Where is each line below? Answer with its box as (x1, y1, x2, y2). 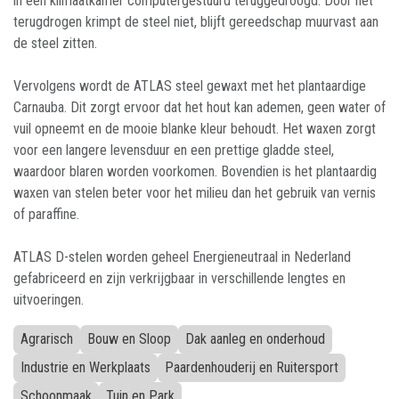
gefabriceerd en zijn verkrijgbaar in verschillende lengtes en (13, 270, 346, 287)
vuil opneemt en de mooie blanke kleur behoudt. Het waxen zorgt (13, 120, 376, 137)
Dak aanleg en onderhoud (185, 330, 325, 347)
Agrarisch (20, 330, 73, 347)
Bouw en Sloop (87, 330, 171, 347)
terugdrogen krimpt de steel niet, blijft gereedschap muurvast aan (13, 13, 379, 30)
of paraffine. (13, 206, 79, 223)
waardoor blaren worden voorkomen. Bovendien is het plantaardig (13, 163, 377, 180)
